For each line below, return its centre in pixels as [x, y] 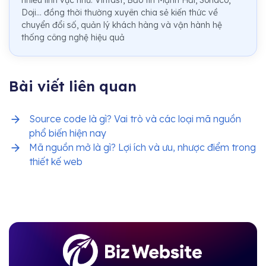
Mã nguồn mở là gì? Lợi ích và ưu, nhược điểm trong [142, 147]
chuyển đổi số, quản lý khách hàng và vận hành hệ [122, 25]
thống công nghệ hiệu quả [73, 37]
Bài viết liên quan [73, 86]
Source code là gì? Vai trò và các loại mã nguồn [135, 118]
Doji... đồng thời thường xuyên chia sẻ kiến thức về [120, 12]
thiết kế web [56, 161]
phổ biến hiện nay [68, 133]
